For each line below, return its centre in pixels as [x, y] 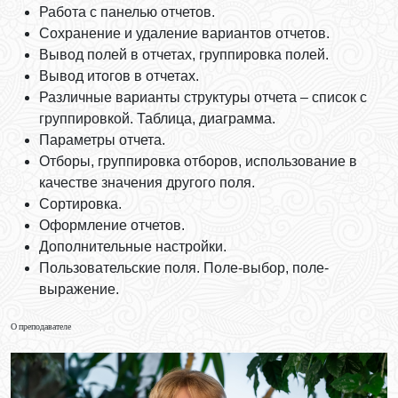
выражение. [79, 289]
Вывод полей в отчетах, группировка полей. [184, 54]
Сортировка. [80, 203]
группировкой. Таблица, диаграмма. [157, 118]
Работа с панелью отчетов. [127, 12]
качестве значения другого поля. [147, 182]
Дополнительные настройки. [133, 246]
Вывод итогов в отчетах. [119, 76]
